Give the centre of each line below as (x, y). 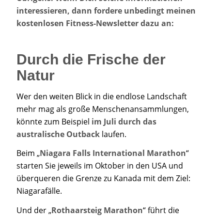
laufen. (113, 134)
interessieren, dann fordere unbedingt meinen (106, 11)
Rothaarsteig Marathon (97, 210)
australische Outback (58, 134)
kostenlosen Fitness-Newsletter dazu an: (95, 23)
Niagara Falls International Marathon (113, 153)
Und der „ (34, 210)
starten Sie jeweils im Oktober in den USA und (100, 166)
